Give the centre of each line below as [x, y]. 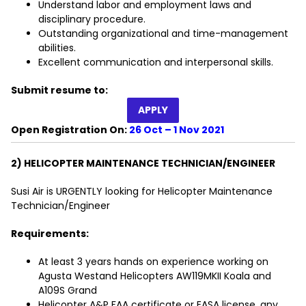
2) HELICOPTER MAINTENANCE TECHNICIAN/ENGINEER [143, 164]
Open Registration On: [70, 130]
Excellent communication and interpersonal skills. [156, 62]
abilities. [57, 48]
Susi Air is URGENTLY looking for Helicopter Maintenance [142, 192]
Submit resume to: [59, 91]
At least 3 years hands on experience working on [153, 262]
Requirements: [50, 234]
